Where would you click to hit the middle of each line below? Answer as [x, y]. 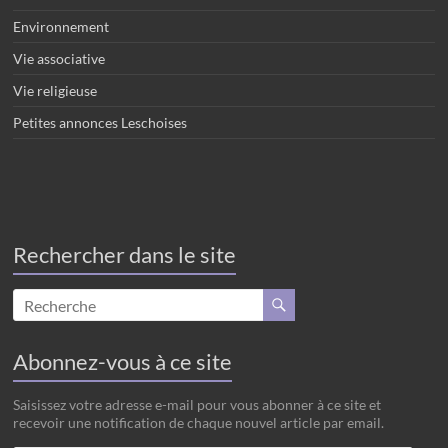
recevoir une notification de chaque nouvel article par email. [199, 422]
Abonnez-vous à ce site [123, 361]
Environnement [61, 26]
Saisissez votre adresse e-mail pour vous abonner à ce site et [197, 404]
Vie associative [59, 58]
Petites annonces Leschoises [100, 122]
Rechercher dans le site [125, 254]
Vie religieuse [55, 90]
